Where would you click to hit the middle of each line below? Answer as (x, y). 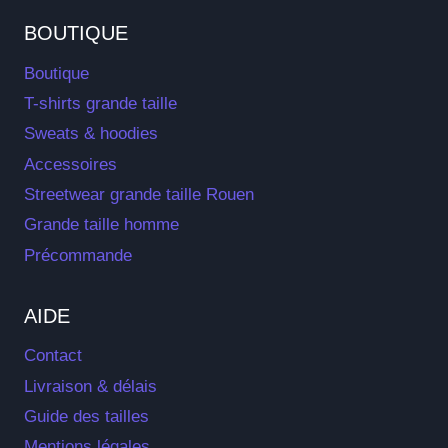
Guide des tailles (86, 416)
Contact (53, 356)
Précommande (78, 255)
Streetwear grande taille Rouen (139, 195)
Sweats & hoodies (91, 134)
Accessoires (70, 164)
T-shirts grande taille (100, 103)
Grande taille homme (101, 225)
